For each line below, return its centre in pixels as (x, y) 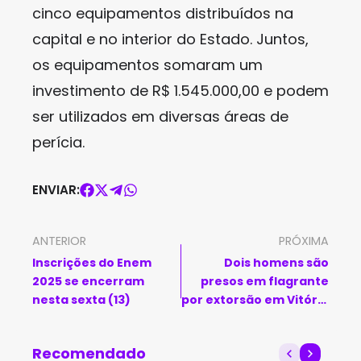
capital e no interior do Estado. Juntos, (170, 39)
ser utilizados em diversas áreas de (160, 116)
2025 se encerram (88, 281)
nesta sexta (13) (81, 300)
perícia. (58, 142)
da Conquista (287, 318)
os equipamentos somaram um (147, 65)
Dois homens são (276, 263)
